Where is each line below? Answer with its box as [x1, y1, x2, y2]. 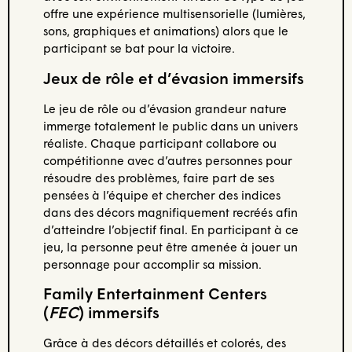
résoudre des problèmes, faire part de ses [42, 170, 274, 185]
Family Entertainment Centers [42, 283, 267, 302]
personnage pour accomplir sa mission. [42, 256, 262, 271]
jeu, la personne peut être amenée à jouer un [42, 239, 298, 254]
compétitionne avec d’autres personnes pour [42, 152, 292, 167]
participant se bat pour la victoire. [42, 41, 235, 56]
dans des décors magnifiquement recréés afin [42, 204, 298, 219]
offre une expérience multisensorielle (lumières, [42, 6, 306, 21]
